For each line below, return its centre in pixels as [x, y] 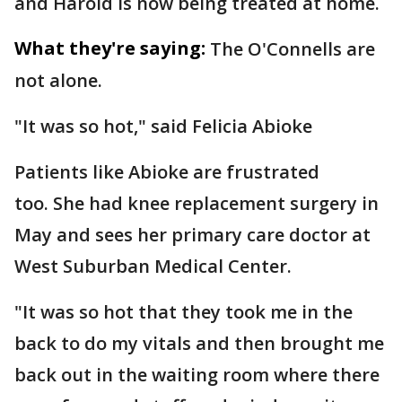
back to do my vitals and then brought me [199, 343]
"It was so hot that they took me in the [184, 312]
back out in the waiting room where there [197, 375]
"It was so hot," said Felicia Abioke [163, 126]
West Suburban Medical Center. [155, 266]
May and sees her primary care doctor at [192, 235]
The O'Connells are [293, 49]
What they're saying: [110, 48]
